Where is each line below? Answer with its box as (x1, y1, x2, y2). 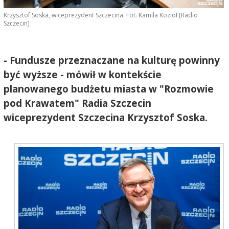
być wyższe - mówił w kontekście (3, 67, 162, 81)
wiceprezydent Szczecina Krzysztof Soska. (3, 110, 208, 124)
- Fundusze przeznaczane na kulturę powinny (3, 53, 220, 66)
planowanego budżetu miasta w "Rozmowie (3, 82, 214, 95)
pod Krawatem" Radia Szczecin (3, 96, 151, 109)
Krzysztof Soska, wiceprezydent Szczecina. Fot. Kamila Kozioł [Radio (3, 11, 198, 20)
